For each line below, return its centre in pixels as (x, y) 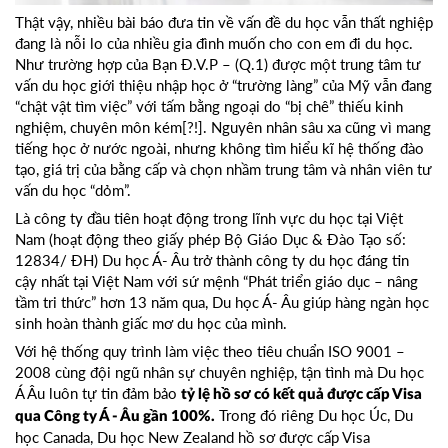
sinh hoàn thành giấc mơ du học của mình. (151, 323)
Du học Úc (352, 415)
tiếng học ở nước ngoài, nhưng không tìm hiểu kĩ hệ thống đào (219, 148)
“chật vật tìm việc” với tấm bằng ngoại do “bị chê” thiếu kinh (209, 106)
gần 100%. (177, 417)
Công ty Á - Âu (92, 417)
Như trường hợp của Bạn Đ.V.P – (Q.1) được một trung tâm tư (218, 64)
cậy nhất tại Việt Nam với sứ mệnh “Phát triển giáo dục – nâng (216, 281)
